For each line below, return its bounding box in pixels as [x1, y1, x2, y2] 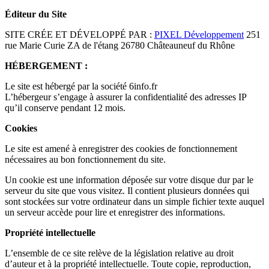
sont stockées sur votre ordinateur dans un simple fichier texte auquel [5, 196, 264, 207]
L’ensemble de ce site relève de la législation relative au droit [5, 247, 234, 258]
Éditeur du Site [5, 8, 67, 19]
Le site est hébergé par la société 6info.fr [5, 80, 157, 91]
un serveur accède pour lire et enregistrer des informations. [5, 207, 228, 217]
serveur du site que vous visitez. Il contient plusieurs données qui [5, 185, 249, 196]
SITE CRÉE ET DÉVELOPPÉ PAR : [5, 29, 154, 40]
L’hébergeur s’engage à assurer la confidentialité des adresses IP [5, 91, 246, 102]
